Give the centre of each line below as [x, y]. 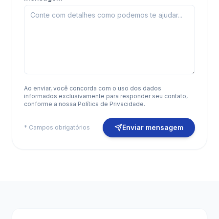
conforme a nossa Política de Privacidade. [85, 104]
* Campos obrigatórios [57, 127]
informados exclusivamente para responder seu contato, [106, 96]
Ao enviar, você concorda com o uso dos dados [93, 88]
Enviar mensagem [153, 127]
